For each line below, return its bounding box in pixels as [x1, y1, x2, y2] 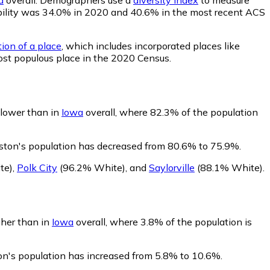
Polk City [17, 161, 57, 174]
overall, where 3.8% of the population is [74, 215, 252, 228]
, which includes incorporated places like [61, 39, 240, 52]
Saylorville [149, 161, 195, 174]
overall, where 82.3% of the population [83, 105, 258, 118]
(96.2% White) [57, 161, 125, 174]
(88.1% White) [195, 161, 263, 174]
